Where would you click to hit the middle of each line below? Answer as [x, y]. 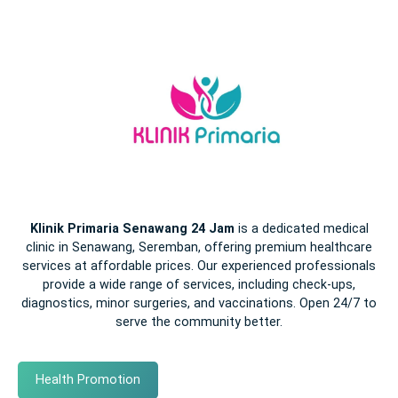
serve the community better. [199, 322]
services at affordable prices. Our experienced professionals [199, 266]
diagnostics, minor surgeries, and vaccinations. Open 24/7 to [199, 303]
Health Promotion [88, 380]
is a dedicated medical [301, 228]
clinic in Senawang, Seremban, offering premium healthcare [199, 247]
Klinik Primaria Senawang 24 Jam [132, 228]
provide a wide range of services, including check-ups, [199, 284]
